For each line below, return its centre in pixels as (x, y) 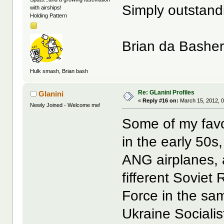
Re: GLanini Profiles (166, 92)
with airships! (46, 7)
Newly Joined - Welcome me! (65, 105)
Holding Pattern (49, 15)
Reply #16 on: (161, 100)
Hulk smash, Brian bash (59, 71)
